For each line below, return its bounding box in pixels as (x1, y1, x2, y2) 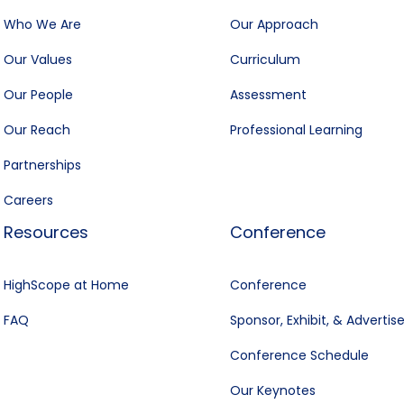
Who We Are (4, 14, 82, 33)
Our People (4, 85, 74, 104)
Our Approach (229, 14, 318, 33)
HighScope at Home (4, 275, 130, 294)
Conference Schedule (229, 345, 369, 364)
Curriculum (229, 50, 300, 69)
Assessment (229, 85, 307, 104)
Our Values (4, 50, 73, 69)
